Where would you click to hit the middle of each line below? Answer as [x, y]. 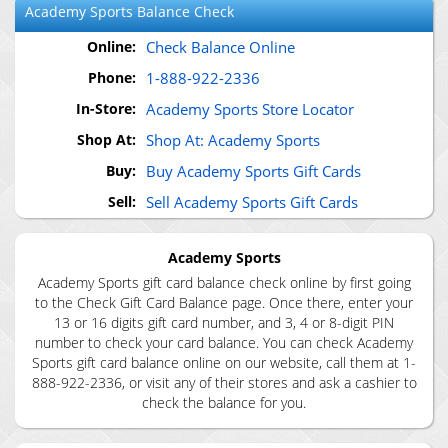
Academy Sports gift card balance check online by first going [224, 282]
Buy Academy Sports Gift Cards [253, 171]
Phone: [112, 77]
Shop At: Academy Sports [233, 140]
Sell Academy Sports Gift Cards [252, 202]
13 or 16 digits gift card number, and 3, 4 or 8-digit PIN [224, 322]
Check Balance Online [220, 47]
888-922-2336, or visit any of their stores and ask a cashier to [224, 382]
